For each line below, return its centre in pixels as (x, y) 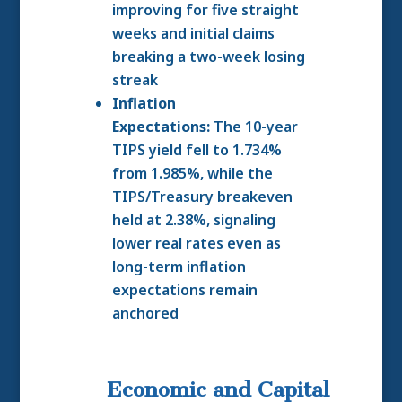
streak (135, 80)
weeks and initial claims (193, 33)
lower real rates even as (196, 243)
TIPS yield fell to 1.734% (197, 150)
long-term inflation (179, 267)
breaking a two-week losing (208, 57)
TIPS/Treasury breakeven (202, 197)
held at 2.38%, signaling (193, 220)
